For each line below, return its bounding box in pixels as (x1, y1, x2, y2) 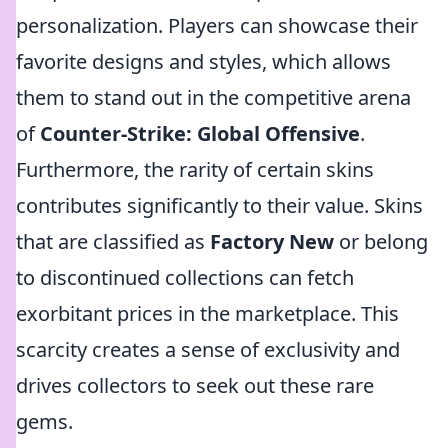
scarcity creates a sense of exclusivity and (16, 336, 400, 363)
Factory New (210, 228, 334, 255)
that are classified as (16, 228, 210, 255)
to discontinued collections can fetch (16, 264, 354, 291)
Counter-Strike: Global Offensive (40, 120, 360, 147)
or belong (334, 228, 428, 255)
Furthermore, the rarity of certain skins (16, 156, 374, 183)
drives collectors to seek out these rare (16, 372, 374, 399)
